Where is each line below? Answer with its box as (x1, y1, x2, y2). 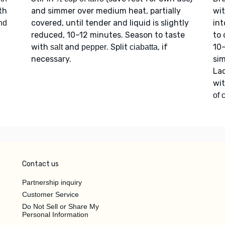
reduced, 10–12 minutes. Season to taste (31, 30, 185, 40)
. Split (106, 42, 130, 52)
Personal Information (22, 210, 88, 218)
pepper (81, 42, 106, 51)
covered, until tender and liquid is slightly (31, 18, 189, 28)
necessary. (31, 54, 71, 64)
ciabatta (129, 42, 158, 51)
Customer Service (22, 190, 79, 198)
